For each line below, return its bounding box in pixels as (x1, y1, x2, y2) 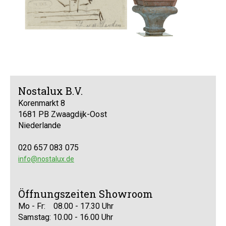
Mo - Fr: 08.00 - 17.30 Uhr (18, 201, 114, 211)
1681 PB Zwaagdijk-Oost (18, 109, 107, 119)
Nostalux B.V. (18, 84, 83, 97)
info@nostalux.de (18, 155, 74, 163)
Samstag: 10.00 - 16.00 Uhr (18, 212, 113, 222)
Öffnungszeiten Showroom (18, 187, 153, 200)
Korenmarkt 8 (18, 98, 65, 108)
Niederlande (18, 121, 61, 130)
